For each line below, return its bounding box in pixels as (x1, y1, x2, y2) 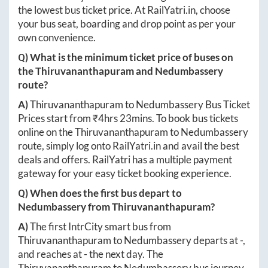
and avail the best (161, 139, 239, 153)
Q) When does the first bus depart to (18, 187, 182, 200)
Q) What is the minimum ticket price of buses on (18, 51, 233, 64)
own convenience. (18, 31, 96, 44)
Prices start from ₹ (18, 112, 98, 125)
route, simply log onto (18, 139, 112, 153)
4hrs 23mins (98, 112, 152, 125)
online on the (18, 126, 75, 139)
